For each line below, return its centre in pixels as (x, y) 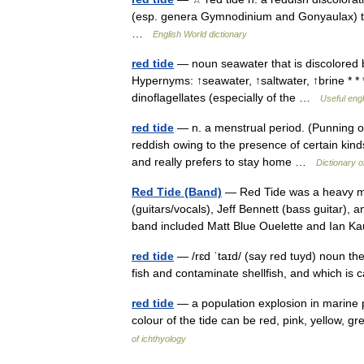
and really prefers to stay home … (224, 162)
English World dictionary (200, 34)
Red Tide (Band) (177, 192)
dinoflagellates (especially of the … (226, 97)
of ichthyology (159, 339)
